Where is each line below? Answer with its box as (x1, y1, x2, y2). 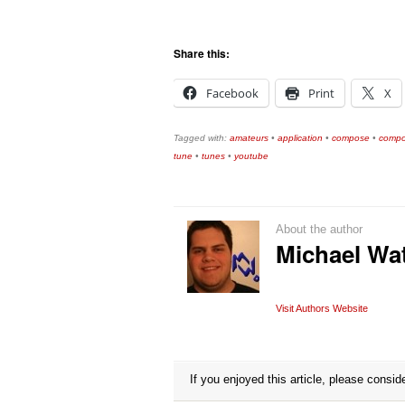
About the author (276, 221, 363, 236)
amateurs (230, 132, 268, 143)
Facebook (206, 84, 259, 101)
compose (332, 132, 370, 143)
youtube (234, 150, 268, 161)
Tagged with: (174, 132, 230, 143)
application (278, 132, 323, 143)
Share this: (174, 45, 230, 62)
